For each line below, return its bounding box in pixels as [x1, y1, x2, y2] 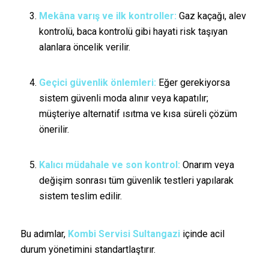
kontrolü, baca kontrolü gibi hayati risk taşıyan [38, 25, 228, 37]
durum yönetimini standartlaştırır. [20, 243, 156, 255]
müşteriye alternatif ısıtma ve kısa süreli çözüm [38, 108, 237, 119]
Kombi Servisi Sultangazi [67, 228, 180, 240]
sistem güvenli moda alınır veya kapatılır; [38, 92, 208, 104]
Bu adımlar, [20, 228, 68, 240]
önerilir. [38, 124, 69, 135]
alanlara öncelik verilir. [38, 41, 130, 53]
